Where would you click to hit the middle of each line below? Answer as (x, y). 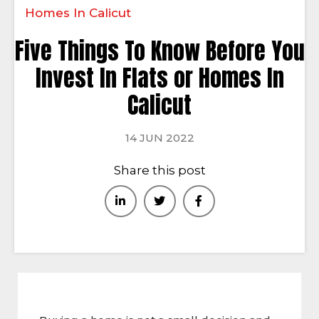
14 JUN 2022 (159, 137)
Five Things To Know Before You (159, 51)
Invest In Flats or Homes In (159, 78)
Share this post (159, 170)
